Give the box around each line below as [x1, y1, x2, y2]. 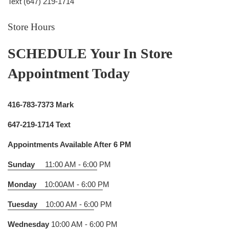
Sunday [8, 160, 35, 169]
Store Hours [8, 21, 55, 33]
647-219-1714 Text [8, 120, 71, 129]
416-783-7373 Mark [8, 100, 74, 109]
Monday [8, 180, 36, 189]
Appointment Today [8, 65, 130, 82]
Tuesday [8, 200, 37, 209]
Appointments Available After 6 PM [8, 140, 131, 149]
